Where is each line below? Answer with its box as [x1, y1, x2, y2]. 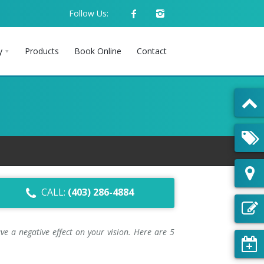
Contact [137, 45, 167, 57]
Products [25, 45, 59, 57]
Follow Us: [69, 8, 108, 19]
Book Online [74, 45, 121, 57]
